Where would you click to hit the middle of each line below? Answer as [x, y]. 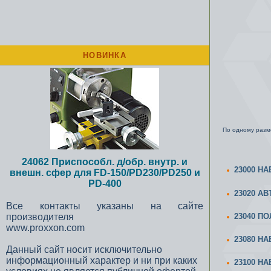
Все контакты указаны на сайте [105, 206]
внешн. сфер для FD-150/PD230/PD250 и [105, 173]
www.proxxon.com [45, 228]
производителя [40, 217]
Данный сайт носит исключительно [84, 250]
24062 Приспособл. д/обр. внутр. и [105, 162]
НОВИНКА [105, 55]
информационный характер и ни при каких [102, 260]
